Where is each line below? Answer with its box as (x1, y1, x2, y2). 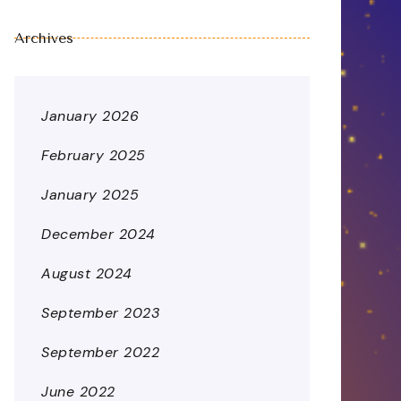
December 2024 (41, 225, 156, 243)
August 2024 (41, 264, 132, 283)
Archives (14, 30, 73, 47)
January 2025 (41, 185, 139, 204)
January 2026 (41, 107, 139, 125)
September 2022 (41, 343, 159, 362)
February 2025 (41, 146, 146, 165)
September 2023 (41, 303, 159, 322)
